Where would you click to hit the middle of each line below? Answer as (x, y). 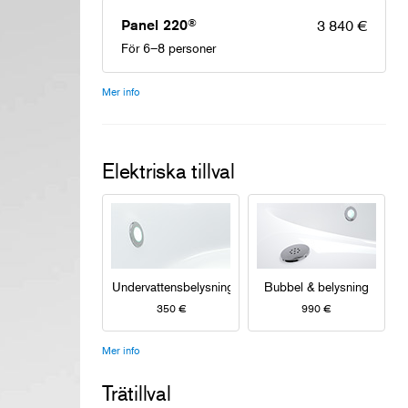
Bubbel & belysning (316, 286)
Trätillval (137, 393)
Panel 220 (154, 25)
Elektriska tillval (168, 170)
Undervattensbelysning (173, 286)
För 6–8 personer (168, 47)
